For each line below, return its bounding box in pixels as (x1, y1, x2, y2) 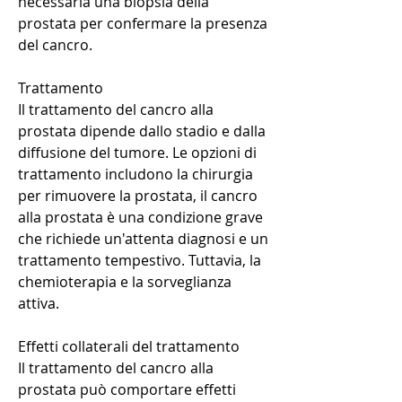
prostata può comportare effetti (18, 380, 236, 400)
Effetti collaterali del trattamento (18, 336, 240, 357)
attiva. (18, 293, 59, 314)
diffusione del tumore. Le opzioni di (18, 143, 257, 163)
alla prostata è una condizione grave (18, 207, 263, 228)
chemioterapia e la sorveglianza (18, 272, 232, 293)
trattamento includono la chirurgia (18, 164, 253, 185)
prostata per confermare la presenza (18, 13, 267, 34)
